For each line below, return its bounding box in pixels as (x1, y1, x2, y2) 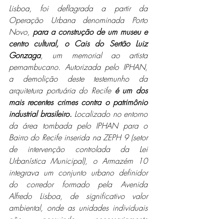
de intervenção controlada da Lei (9, 143, 148, 154)
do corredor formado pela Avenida (9, 178, 148, 190)
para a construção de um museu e (33, 26, 148, 37)
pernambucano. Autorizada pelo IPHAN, (9, 61, 148, 72)
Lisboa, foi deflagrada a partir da (9, 2, 148, 14)
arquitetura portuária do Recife (9, 85, 115, 96)
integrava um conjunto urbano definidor (9, 167, 148, 178)
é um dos (114, 85, 148, 96)
